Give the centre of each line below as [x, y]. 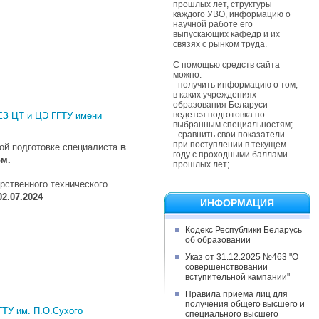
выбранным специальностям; [233, 124]
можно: [187, 74]
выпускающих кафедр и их [226, 35]
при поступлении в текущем [230, 144]
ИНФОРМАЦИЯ [237, 203]
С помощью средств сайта [226, 64]
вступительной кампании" [237, 277]
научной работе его [213, 25]
